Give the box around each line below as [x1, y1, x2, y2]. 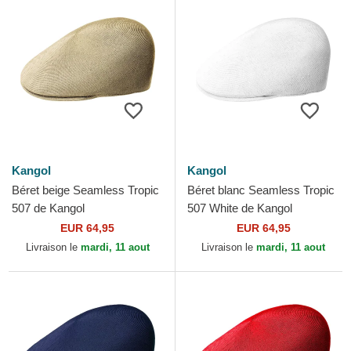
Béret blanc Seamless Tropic [187, 183, 335, 197]
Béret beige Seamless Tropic [12, 183, 159, 197]
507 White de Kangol [187, 201, 292, 215]
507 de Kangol [12, 201, 85, 215]
